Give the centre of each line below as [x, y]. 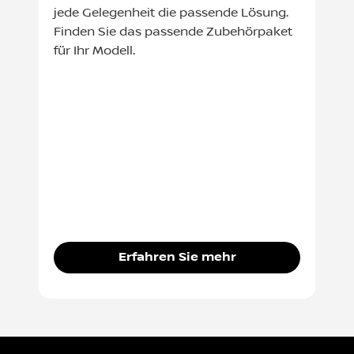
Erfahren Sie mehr [177, 257]
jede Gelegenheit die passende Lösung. [171, 13]
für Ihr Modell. [95, 51]
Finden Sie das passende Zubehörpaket [173, 32]
